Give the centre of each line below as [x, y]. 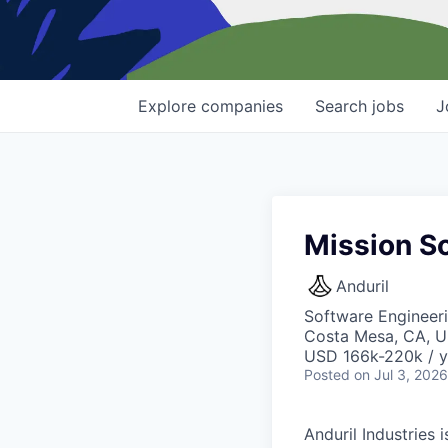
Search [343, 106]
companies [242, 106]
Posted [327, 375]
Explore [169, 106]
